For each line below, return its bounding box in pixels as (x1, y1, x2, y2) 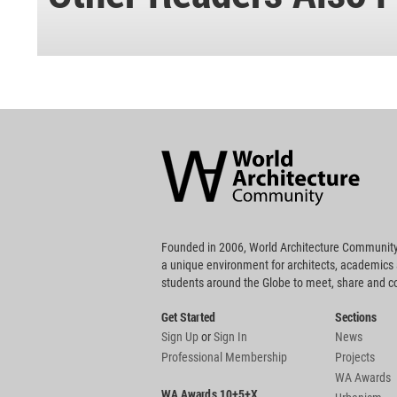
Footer (161, 164, 193, 178)
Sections (335, 308, 378, 326)
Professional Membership (161, 350, 287, 365)
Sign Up (161, 330, 198, 345)
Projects (335, 350, 375, 365)
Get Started (161, 308, 215, 326)
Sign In (214, 330, 247, 345)
